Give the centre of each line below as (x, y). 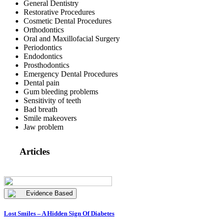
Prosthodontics (46, 65)
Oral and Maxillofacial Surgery (72, 38)
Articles (35, 152)
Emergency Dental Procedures (71, 74)
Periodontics (43, 47)
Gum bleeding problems (61, 91)
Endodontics (43, 56)
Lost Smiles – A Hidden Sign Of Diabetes (59, 214)
